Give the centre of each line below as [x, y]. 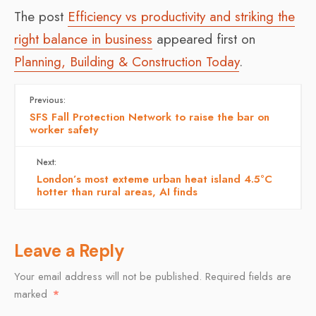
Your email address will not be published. [108, 276]
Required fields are [248, 276]
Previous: [48, 100]
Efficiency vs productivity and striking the [181, 16]
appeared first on [204, 39]
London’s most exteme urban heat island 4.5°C [154, 179]
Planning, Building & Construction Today [127, 61]
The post [41, 16]
